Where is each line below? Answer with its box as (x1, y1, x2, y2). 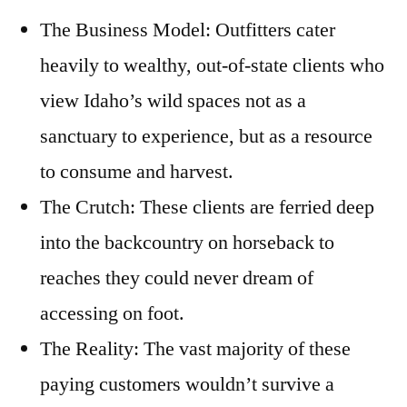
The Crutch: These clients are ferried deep (40, 194, 374, 221)
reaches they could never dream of (40, 265, 313, 292)
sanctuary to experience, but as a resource (40, 124, 372, 150)
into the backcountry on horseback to (40, 230, 334, 256)
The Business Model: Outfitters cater (40, 17, 335, 44)
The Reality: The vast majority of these (40, 336, 351, 362)
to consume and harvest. (40, 159, 233, 185)
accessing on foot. (40, 301, 184, 327)
